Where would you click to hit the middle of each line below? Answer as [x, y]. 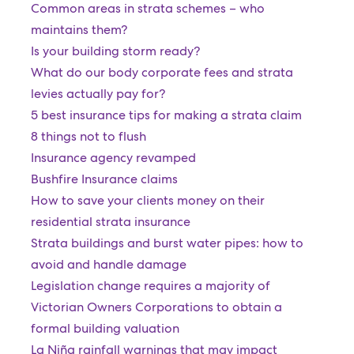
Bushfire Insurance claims [104, 179]
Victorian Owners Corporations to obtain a [156, 307]
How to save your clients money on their [147, 200]
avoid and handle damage [108, 264]
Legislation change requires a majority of [150, 286]
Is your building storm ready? [115, 51]
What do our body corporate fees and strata [162, 72]
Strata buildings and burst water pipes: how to [167, 243]
